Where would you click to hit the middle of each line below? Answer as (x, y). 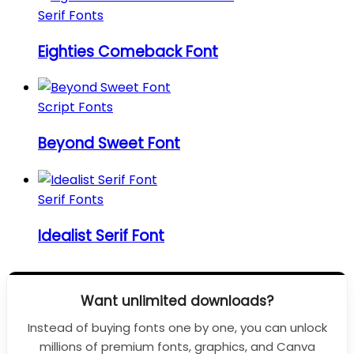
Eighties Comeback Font (128, 51)
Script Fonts (75, 107)
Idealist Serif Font (101, 235)
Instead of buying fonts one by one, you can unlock (177, 327)
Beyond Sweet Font (109, 144)
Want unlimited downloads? (177, 301)
